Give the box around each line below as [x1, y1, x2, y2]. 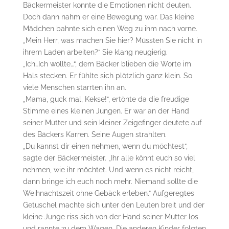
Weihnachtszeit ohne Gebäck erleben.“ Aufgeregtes [22, 189, 194, 197]
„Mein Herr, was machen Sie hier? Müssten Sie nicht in [22, 36, 202, 44]
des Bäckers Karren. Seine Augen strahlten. [22, 130, 167, 139]
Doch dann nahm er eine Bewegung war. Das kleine [22, 12, 194, 21]
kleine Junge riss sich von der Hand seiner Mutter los [22, 212, 198, 221]
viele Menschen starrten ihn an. [22, 83, 126, 91]
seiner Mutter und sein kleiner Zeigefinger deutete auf [22, 118, 202, 127]
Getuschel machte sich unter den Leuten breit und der [22, 200, 204, 209]
